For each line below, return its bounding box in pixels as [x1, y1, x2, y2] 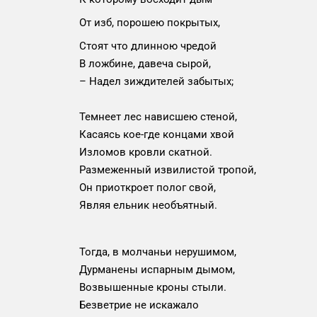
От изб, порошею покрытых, [79, 16, 220, 29]
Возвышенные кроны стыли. [79, 281, 226, 294]
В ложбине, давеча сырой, [79, 57, 211, 70]
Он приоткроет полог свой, [79, 181, 216, 194]
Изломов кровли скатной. [79, 146, 212, 158]
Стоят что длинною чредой [79, 40, 217, 52]
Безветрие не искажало [79, 299, 199, 311]
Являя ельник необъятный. [79, 199, 217, 212]
